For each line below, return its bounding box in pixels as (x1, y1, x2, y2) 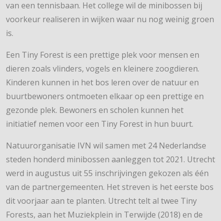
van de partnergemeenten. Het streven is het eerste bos (6, 182, 214, 193)
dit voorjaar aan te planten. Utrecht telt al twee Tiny (6, 195, 197, 207)
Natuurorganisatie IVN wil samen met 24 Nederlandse (6, 140, 206, 151)
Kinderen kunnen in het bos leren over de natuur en (6, 77, 199, 88)
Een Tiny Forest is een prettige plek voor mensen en (6, 49, 199, 61)
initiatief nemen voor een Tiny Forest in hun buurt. (6, 118, 193, 130)
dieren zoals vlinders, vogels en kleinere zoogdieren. (6, 63, 199, 74)
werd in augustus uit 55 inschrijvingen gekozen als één (6, 168, 209, 179)
